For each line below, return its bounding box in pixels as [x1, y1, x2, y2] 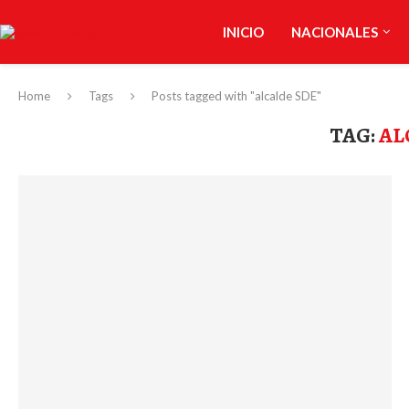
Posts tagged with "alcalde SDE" [152, 89, 321, 103]
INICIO [222, 24, 264, 40]
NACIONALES [290, 24, 378, 40]
